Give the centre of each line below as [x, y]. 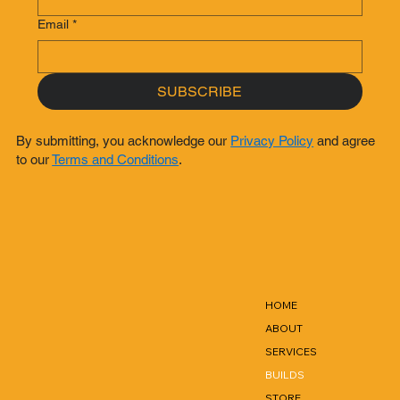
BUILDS [284, 375]
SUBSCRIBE [200, 91]
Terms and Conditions [116, 159]
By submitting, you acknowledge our [124, 140]
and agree [345, 140]
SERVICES [291, 352]
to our [34, 159]
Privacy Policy [272, 140]
